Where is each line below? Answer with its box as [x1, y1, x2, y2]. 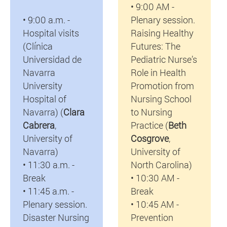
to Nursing [130, 105, 172, 118]
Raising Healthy [130, 26, 194, 39]
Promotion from [130, 79, 194, 92]
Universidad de [22, 53, 82, 65]
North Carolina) [130, 158, 192, 171]
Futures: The [130, 40, 180, 52]
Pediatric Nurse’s [130, 53, 197, 65]
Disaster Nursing [22, 211, 89, 223]
